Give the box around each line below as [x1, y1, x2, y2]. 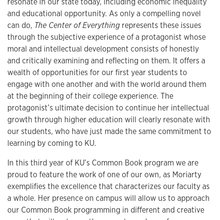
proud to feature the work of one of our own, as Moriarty [7, 169, 201, 180]
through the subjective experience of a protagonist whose [7, 32, 206, 43]
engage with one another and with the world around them [7, 79, 206, 90]
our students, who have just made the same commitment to [7, 126, 211, 137]
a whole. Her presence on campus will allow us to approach [7, 193, 210, 204]
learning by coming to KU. [7, 138, 96, 149]
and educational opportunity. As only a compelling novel [7, 8, 201, 19]
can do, [7, 20, 34, 31]
